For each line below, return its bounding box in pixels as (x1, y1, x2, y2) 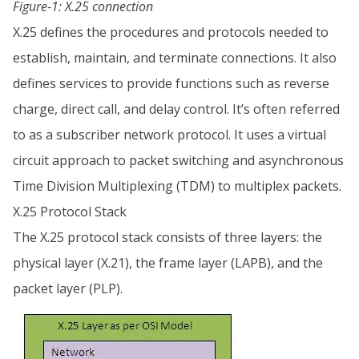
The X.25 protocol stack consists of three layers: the (13, 228, 322, 246)
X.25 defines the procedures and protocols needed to (13, 22, 329, 41)
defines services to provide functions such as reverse (13, 74, 329, 92)
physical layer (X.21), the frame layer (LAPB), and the (13, 253, 323, 272)
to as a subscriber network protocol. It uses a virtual (13, 125, 326, 143)
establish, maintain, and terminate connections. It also (13, 48, 337, 67)
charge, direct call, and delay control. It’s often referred (13, 99, 340, 118)
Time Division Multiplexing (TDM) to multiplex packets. (13, 176, 341, 195)
